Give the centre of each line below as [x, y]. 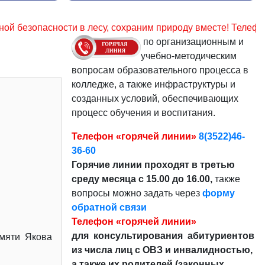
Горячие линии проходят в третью [153, 164]
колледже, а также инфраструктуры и [153, 84]
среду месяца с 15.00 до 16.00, [143, 179]
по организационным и [192, 41]
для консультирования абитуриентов [163, 235]
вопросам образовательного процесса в [160, 70]
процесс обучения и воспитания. [144, 112]
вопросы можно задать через [137, 193]
